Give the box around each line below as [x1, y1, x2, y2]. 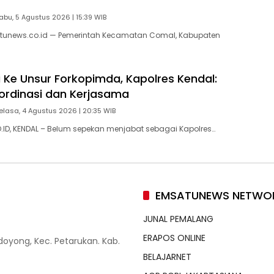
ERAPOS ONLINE [143, 232, 206, 245]
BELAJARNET [143, 251, 191, 264]
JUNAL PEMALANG [143, 213, 213, 226]
